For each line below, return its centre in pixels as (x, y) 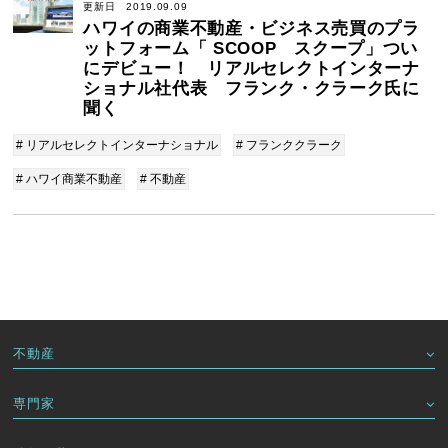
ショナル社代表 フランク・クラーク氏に (251, 88)
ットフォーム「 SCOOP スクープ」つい (251, 48)
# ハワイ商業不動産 (69, 179)
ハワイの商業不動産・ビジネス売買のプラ (251, 28)
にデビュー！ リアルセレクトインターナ (251, 68)
